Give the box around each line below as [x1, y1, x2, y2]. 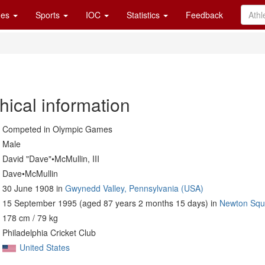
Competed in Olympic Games [2, 123, 112, 135]
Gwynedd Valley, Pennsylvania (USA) [65, 182, 203, 194]
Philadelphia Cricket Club [2, 227, 96, 238]
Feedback [186, 9, 223, 21]
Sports [35, 9, 62, 21]
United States [20, 241, 70, 253]
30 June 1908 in [2, 182, 65, 194]
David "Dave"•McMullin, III [2, 153, 99, 164]
